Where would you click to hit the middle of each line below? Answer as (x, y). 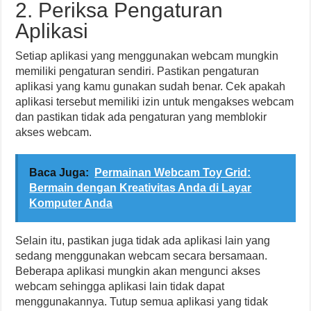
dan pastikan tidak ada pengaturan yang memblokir (141, 117)
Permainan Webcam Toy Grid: (173, 173)
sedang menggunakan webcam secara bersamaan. (142, 256)
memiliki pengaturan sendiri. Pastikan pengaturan (137, 71)
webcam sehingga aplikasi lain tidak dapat (120, 286)
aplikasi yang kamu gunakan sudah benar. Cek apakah (151, 86)
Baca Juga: (59, 173)
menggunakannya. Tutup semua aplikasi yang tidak (142, 302)
